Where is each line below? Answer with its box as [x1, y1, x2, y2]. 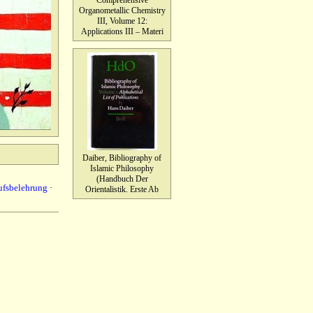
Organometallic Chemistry [78, 6, 166, 15]
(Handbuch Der [96, 174, 148, 184]
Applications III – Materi [80, 27, 163, 36]
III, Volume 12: [96, 16, 147, 26]
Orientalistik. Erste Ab [85, 184, 159, 194]
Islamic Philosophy [90, 163, 154, 173]
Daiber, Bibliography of [82, 153, 161, 163]
